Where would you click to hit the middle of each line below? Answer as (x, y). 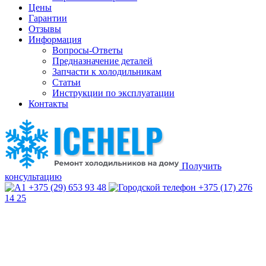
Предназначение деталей (102, 61)
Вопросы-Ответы (88, 50)
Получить (202, 166)
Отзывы (45, 29)
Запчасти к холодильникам (107, 72)
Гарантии (48, 18)
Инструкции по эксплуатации (113, 93)
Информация (55, 39)
